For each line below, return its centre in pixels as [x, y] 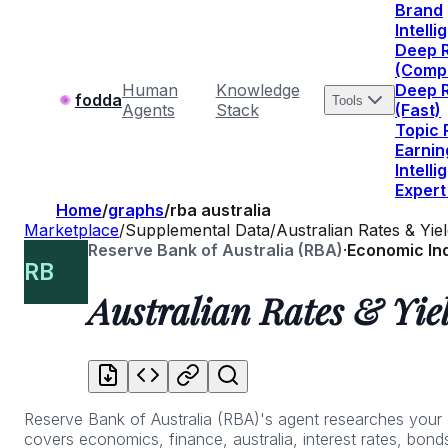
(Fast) [417, 110]
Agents [148, 110]
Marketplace [71, 230]
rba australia [220, 210]
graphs [136, 210]
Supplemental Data [197, 230]
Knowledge [257, 90]
